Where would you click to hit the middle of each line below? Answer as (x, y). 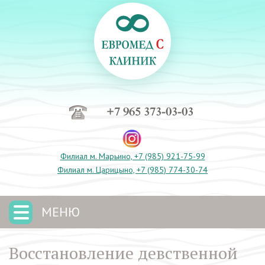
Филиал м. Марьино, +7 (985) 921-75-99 (132, 156)
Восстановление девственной (123, 253)
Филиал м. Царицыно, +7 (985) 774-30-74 (132, 170)
